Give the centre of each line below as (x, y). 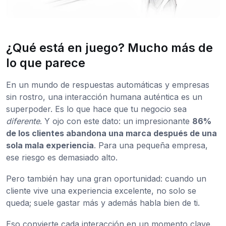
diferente (23, 121)
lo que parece (46, 63)
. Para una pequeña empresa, (151, 146)
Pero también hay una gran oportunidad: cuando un (106, 179)
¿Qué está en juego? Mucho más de (109, 48)
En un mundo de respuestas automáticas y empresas (108, 85)
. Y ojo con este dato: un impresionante (116, 121)
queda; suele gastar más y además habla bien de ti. (103, 203)
